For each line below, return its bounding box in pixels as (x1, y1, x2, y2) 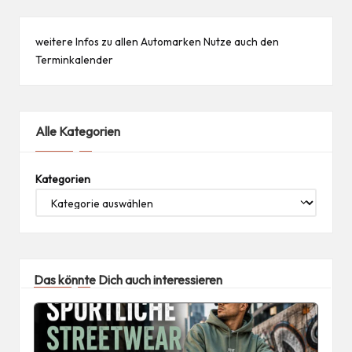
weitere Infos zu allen (35, 35, 141, 49)
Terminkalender (35, 53, 113, 68)
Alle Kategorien (35, 123, 120, 140)
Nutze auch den (201, 35, 279, 49)
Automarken (141, 35, 201, 49)
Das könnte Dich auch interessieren (33, 272, 222, 288)
